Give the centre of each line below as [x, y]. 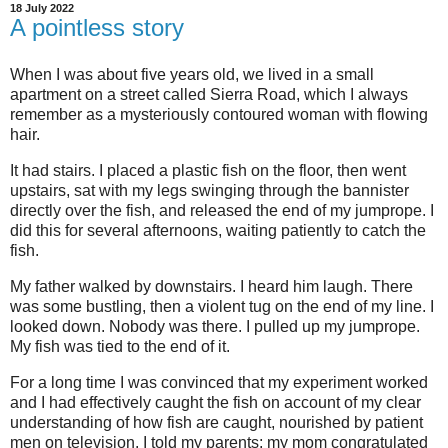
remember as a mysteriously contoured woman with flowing [219, 115]
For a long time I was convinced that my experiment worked [219, 382]
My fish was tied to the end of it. [120, 347]
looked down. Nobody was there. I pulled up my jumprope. [215, 327]
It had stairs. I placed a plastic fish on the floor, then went [208, 171]
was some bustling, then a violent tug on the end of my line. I [222, 307]
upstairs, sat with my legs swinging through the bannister [209, 191]
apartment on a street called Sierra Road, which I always [209, 95]
